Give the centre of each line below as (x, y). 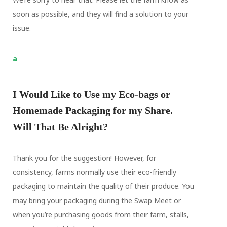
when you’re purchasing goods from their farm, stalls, (101, 215)
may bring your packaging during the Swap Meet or (97, 200)
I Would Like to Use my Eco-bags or (91, 94)
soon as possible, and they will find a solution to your (100, 14)
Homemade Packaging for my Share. (92, 110)
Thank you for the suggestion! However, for (84, 158)
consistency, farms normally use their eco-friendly (94, 172)
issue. (22, 28)
